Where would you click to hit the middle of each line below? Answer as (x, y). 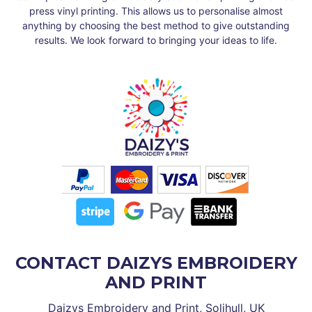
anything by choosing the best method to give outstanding (156, 26)
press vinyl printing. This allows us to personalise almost (156, 11)
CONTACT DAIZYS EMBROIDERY (156, 263)
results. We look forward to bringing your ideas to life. (156, 40)
